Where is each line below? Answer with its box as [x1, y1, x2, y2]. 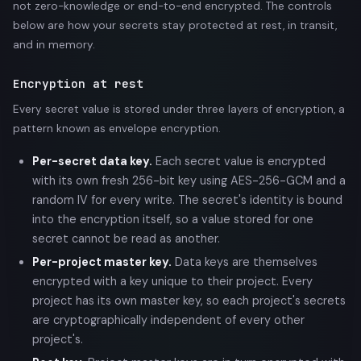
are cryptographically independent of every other [32, 312, 305, 327]
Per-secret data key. [32, 154, 152, 168]
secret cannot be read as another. [32, 231, 220, 246]
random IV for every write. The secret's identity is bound [32, 193, 342, 207]
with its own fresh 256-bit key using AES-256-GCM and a [32, 173, 346, 188]
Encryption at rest [13, 76, 143, 91]
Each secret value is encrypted [152, 154, 326, 168]
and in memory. [13, 38, 95, 52]
